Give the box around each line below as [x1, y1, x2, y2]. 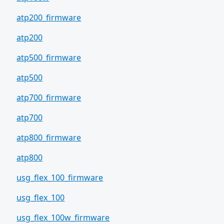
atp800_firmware [16, 131, 81, 143]
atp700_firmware [16, 91, 81, 103]
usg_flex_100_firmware [16, 171, 103, 183]
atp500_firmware [16, 51, 81, 63]
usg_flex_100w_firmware [16, 211, 110, 223]
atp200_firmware [16, 11, 81, 23]
